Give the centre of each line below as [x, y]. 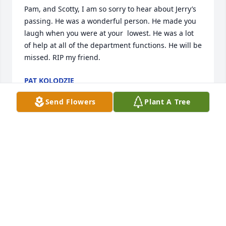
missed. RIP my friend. [62, 58]
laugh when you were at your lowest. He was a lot [109, 33]
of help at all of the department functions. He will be [113, 45]
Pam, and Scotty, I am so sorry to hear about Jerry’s [110, 9]
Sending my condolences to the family [137, 201]
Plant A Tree [167, 102]
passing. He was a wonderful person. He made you [110, 21]
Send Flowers [71, 102]
